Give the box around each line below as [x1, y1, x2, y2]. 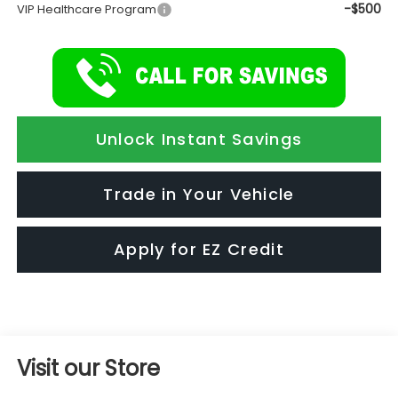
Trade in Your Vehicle [103, 183, 295, 206]
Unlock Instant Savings [95, 128, 303, 151]
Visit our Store [16, 354, 160, 384]
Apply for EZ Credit [114, 238, 284, 261]
